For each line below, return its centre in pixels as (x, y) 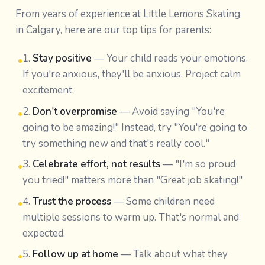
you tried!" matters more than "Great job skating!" (132, 180)
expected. (43, 233)
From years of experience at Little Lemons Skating (127, 14)
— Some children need (163, 201)
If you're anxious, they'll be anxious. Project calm (131, 74)
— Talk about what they (173, 254)
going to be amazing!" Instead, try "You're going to (135, 127)
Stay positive (62, 58)
